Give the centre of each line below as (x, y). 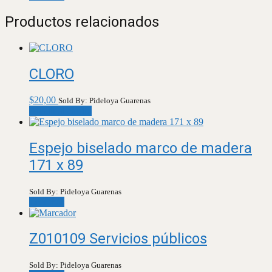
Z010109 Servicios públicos (118, 239)
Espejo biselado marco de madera (141, 148)
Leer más (47, 202)
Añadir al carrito (60, 110)
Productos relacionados (82, 22)
